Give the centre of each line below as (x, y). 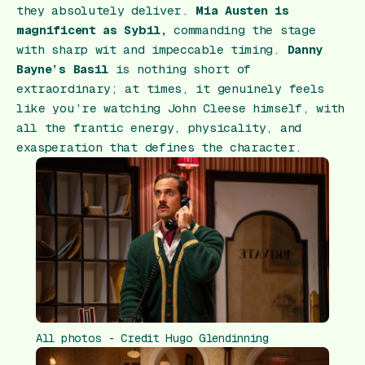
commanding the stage (241, 30)
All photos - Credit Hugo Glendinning (152, 338)
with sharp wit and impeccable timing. (152, 50)
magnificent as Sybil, (92, 30)
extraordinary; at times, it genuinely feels (171, 89)
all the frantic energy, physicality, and (159, 128)
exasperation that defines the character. (159, 147)
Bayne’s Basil (66, 69)
